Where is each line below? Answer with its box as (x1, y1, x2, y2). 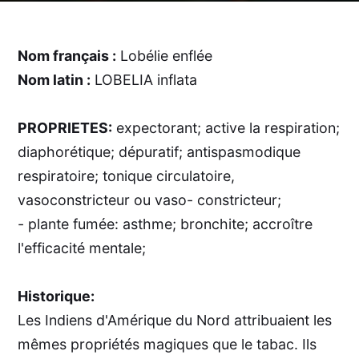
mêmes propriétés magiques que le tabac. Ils (18, 335, 317, 353)
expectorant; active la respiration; (112, 119, 341, 136)
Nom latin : (18, 71, 91, 88)
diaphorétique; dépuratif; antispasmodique (18, 143, 301, 160)
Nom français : (18, 46, 117, 64)
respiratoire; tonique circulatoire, (18, 167, 236, 184)
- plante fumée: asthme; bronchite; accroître (18, 215, 313, 232)
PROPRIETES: (18, 119, 113, 136)
